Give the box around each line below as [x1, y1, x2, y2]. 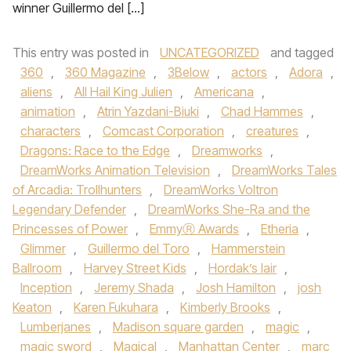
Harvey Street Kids [84, 260, 186, 276]
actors [231, 64, 267, 80]
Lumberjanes [20, 319, 91, 335]
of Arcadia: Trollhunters [13, 182, 142, 197]
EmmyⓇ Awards [150, 221, 239, 237]
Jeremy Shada [94, 280, 174, 295]
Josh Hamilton [196, 280, 276, 295]
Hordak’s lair [208, 260, 277, 276]
